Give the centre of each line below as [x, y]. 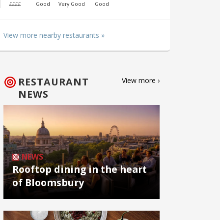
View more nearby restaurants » [54, 35]
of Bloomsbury [48, 182]
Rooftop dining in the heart [80, 169]
